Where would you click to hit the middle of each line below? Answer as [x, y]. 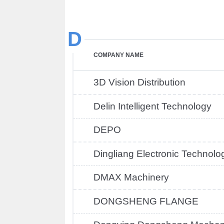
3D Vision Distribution [139, 82]
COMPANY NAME [118, 55]
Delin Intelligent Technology [152, 106]
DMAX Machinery [131, 177]
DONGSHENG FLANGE [146, 201]
